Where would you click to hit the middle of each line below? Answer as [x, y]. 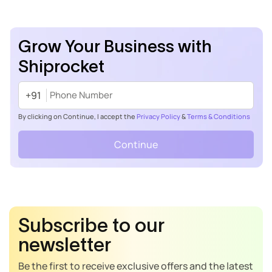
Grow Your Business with [115, 46]
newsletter [65, 244]
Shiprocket [61, 66]
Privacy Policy [158, 116]
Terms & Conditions [219, 116]
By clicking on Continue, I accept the [77, 116]
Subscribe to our [91, 225]
